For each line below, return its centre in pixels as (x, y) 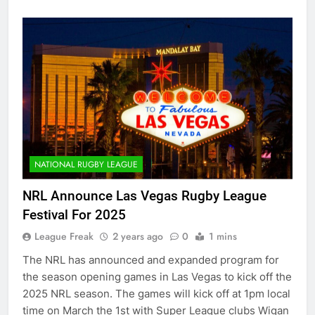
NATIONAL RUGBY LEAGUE (86, 164)
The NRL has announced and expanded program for (151, 259)
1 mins (223, 236)
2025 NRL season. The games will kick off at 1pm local (156, 293)
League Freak (64, 236)
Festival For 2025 (74, 214)
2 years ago (138, 236)
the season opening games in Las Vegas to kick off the (157, 276)
